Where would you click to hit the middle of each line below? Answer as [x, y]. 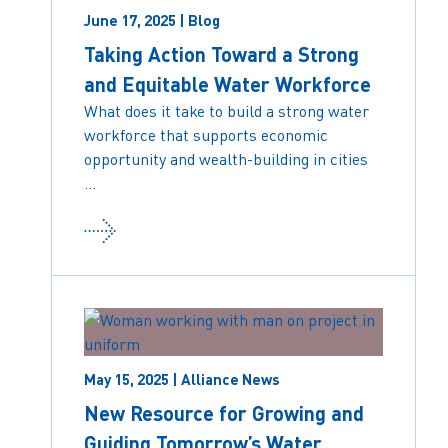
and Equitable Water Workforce [228, 83]
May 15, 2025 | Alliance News [182, 378]
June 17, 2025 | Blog [152, 19]
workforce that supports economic [206, 134]
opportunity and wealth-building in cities [226, 158]
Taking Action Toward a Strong [222, 53]
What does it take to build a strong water [227, 110]
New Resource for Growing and [224, 412]
